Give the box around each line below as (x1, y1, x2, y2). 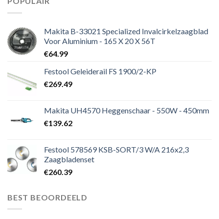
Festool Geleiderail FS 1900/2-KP (44, 66, 156, 76)
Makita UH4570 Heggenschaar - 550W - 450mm (44, 105, 209, 115)
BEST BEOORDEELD (7, 192, 88, 202)
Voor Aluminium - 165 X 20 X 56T (44, 36, 155, 45)
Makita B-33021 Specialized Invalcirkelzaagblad (44, 26, 208, 36)
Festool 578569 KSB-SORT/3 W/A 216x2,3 (44, 144, 189, 154)
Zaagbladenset (44, 154, 94, 164)
